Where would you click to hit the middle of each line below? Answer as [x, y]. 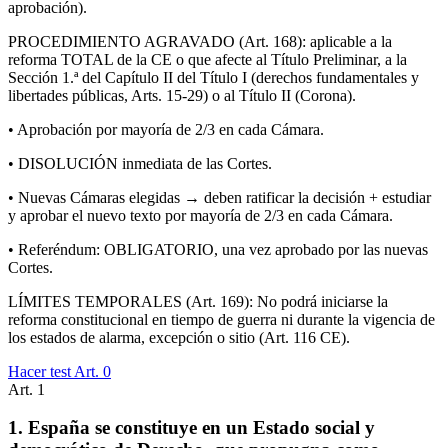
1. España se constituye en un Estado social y [191, 428]
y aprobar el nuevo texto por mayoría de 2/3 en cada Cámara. [200, 215]
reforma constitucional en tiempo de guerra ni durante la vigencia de [221, 319]
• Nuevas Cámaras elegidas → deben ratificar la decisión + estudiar [219, 197]
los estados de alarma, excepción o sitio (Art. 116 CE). [179, 337]
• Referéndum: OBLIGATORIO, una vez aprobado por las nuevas [218, 249]
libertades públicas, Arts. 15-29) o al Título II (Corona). [182, 95]
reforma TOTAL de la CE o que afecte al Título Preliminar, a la [207, 59]
